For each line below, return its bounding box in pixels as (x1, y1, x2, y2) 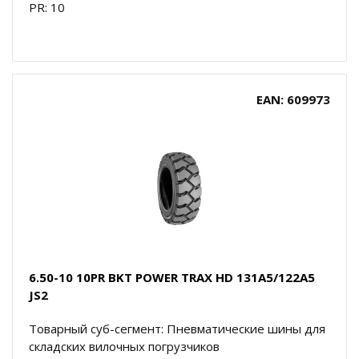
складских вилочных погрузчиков (29, 337, 220, 354)
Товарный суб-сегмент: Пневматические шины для (29, 320, 325, 337)
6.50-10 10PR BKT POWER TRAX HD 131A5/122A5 (29, 268, 315, 285)
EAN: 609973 (256, 91, 330, 107)
